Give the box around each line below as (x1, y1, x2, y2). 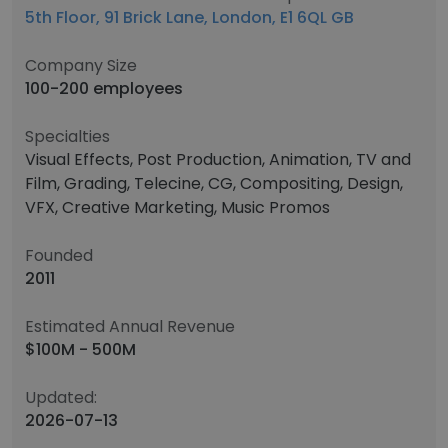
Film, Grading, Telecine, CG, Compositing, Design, (25, 172, 403, 195)
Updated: (25, 386, 97, 409)
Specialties (25, 125, 110, 148)
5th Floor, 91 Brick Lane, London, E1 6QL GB (25, 6, 354, 29)
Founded (25, 244, 93, 267)
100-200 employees (25, 77, 183, 100)
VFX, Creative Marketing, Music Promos (25, 196, 330, 219)
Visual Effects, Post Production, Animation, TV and (25, 148, 411, 171)
